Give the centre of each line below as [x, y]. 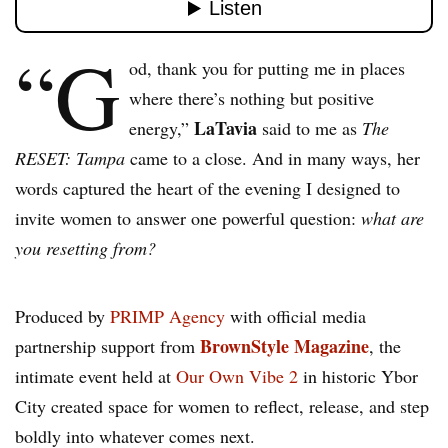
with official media [295, 316]
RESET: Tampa [70, 158]
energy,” [162, 128]
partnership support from [107, 346]
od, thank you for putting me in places [267, 68]
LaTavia [226, 128]
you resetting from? [85, 248]
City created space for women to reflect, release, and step [222, 406]
